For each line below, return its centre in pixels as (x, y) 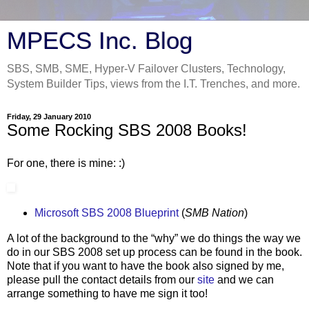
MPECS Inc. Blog (100, 41)
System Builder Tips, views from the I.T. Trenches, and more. (153, 84)
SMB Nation (214, 213)
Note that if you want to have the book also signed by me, (146, 266)
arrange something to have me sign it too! (107, 294)
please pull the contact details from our (102, 280)
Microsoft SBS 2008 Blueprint (106, 213)
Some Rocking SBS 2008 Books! (127, 130)
